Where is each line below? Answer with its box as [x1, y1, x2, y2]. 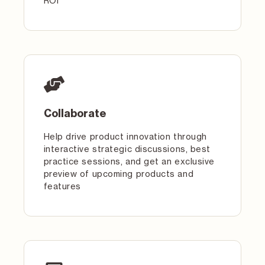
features [43, 181, 81, 191]
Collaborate [43, 108, 106, 119]
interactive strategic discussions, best [43, 144, 211, 154]
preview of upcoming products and [43, 169, 194, 179]
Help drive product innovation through [43, 131, 207, 141]
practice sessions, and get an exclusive [43, 156, 215, 166]
